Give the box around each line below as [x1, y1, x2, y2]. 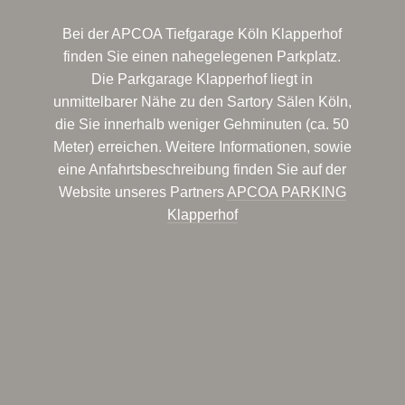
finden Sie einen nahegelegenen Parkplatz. [63, 49, 342, 64]
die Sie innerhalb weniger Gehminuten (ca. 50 [55, 117, 350, 132]
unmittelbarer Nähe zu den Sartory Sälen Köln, [52, 94, 352, 109]
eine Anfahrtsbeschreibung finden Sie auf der [58, 162, 347, 177]
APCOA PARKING [226, 184, 346, 200]
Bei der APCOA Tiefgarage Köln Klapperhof [62, 26, 343, 42]
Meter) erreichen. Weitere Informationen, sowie [52, 139, 352, 155]
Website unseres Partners [58, 184, 227, 200]
